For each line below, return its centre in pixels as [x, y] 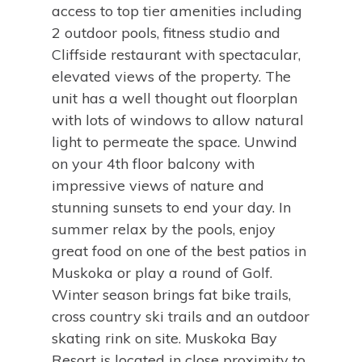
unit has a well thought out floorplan [175, 98]
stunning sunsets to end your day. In [171, 207]
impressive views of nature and [158, 185]
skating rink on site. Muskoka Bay [164, 338]
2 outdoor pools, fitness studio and [166, 33]
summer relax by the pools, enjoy [164, 229]
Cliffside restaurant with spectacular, [176, 55]
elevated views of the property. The [171, 76]
